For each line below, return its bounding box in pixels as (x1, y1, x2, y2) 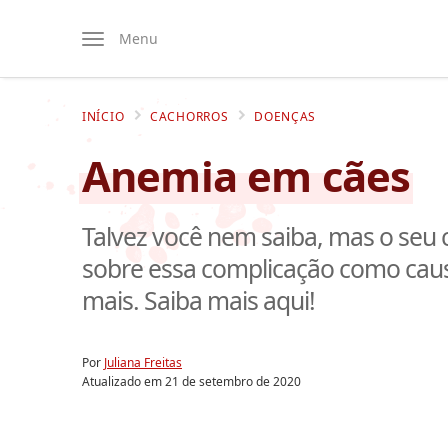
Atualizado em (82, 372, 165, 390)
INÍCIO (82, 108, 125, 125)
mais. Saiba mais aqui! (82, 284, 316, 317)
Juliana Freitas (104, 353, 182, 371)
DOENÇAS (254, 108, 317, 125)
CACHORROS (150, 108, 229, 125)
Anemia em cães (82, 147, 411, 204)
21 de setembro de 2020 (165, 372, 301, 390)
